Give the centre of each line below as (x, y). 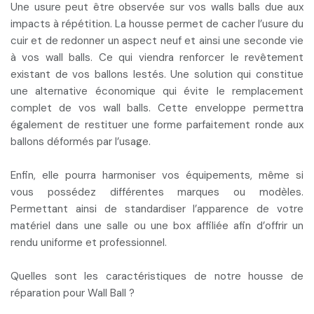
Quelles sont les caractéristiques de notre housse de (157, 276)
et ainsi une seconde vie (244, 41)
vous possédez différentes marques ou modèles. (157, 192)
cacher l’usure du (262, 24)
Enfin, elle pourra (56, 175)
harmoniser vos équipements (176, 175)
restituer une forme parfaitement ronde (182, 125)
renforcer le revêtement (242, 57)
